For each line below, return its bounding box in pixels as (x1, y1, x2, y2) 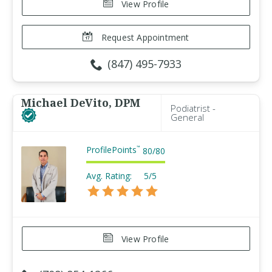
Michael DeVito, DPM (21, 95, 140, 110)
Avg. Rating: (86, 170, 132, 182)
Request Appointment (98, 32, 189, 43)
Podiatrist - (171, 102, 216, 114)
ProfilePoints (86, 144, 137, 155)
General (171, 111, 204, 123)
